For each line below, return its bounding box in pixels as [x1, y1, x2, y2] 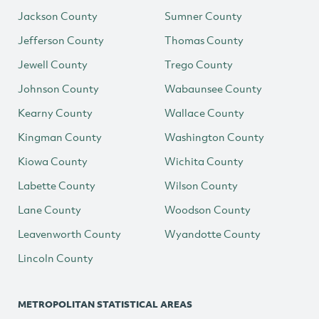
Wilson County [164, 178, 238, 192]
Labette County [18, 178, 95, 192]
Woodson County [164, 202, 251, 216]
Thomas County [164, 33, 244, 47]
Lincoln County [18, 251, 93, 265]
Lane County [18, 202, 81, 216]
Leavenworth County [18, 226, 121, 241]
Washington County [164, 130, 264, 144]
